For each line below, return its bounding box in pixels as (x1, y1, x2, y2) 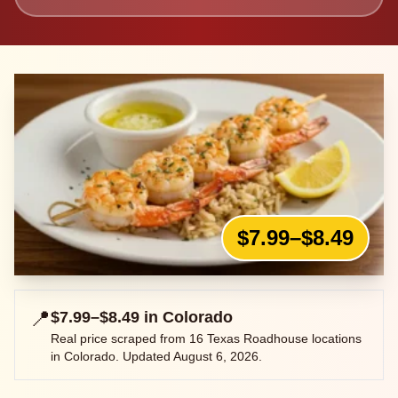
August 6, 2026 (173, 349, 259, 364)
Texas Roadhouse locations (203, 331, 362, 346)
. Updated (115, 349, 173, 364)
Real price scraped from (51, 331, 189, 346)
